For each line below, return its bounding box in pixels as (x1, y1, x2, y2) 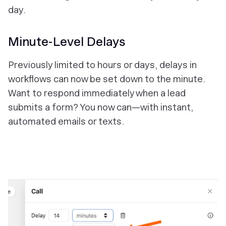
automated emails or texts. (8, 116, 124, 127)
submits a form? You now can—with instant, (8, 102, 193, 112)
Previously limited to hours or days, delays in (8, 60, 197, 70)
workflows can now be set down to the (8, 74, 173, 84)
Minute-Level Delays (8, 34, 125, 49)
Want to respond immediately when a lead (8, 88, 186, 98)
